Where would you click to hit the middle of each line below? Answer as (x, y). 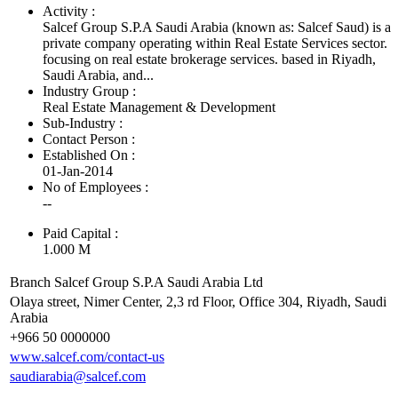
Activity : (69, 12)
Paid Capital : (80, 234)
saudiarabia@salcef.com (78, 377)
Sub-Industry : (83, 123)
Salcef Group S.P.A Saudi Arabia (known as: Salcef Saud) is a (217, 28)
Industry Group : (89, 92)
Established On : (89, 155)
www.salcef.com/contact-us (87, 357)
